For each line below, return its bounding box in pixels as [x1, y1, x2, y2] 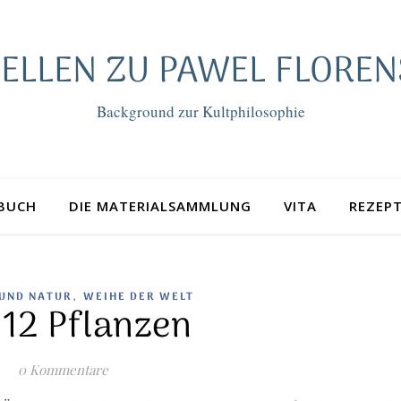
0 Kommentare [18, 361, 108, 379]
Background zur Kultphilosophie [96, 101, 305, 122]
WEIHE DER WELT [82, 288, 194, 306]
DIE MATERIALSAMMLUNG [69, 197, 252, 215]
